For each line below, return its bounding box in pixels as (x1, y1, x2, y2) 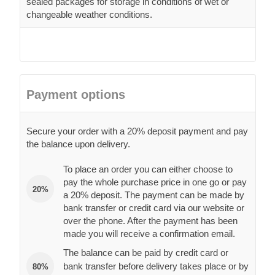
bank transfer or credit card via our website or (63, 203, 244, 214)
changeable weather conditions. (26, 9, 152, 20)
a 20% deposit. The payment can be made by (63, 190, 244, 201)
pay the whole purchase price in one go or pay (63, 177, 247, 188)
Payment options (26, 88, 125, 102)
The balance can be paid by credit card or (63, 247, 228, 258)
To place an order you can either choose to (63, 164, 233, 175)
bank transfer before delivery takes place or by (63, 261, 249, 272)
